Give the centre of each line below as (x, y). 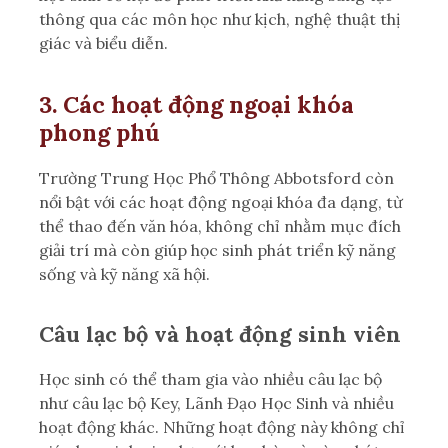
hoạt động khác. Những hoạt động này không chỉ (222, 426)
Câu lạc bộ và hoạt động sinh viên (220, 333)
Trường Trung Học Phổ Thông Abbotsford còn (216, 177)
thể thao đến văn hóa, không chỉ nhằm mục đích (220, 225)
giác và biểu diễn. (103, 42)
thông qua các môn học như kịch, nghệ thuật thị (220, 18)
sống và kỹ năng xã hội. (124, 273)
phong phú (99, 131)
